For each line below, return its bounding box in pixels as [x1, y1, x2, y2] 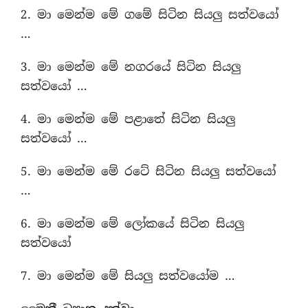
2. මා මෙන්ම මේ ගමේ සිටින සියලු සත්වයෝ [21, 7, 278, 22]
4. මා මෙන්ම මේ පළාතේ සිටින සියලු [21, 111, 235, 126]
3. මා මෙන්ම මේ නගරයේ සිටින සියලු [21, 59, 241, 74]
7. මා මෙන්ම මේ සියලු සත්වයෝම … [21, 268, 235, 283]
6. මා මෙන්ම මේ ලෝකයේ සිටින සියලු [21, 216, 244, 231]
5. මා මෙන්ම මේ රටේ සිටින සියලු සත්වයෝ [21, 164, 276, 179]
